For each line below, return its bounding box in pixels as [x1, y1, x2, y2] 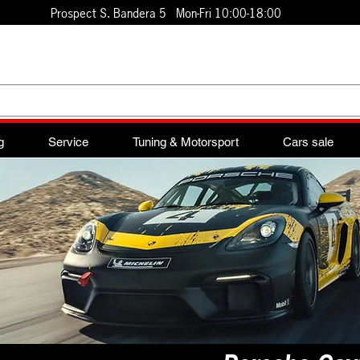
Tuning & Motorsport [132, 135, 239, 149]
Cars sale [282, 135, 333, 149]
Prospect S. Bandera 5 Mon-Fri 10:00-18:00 [50, 5, 284, 21]
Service [47, 135, 88, 149]
